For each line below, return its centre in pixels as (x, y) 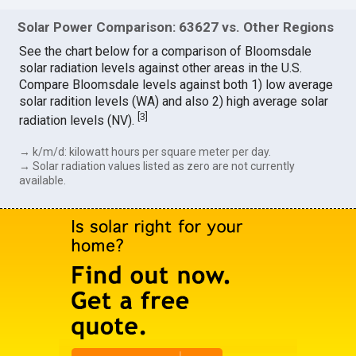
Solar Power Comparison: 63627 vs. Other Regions (176, 27)
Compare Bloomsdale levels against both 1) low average (176, 84)
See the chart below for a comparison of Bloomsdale (166, 51)
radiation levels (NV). (79, 121)
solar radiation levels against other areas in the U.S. (161, 68)
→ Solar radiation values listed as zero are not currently (157, 166)
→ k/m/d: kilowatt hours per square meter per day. (145, 152)
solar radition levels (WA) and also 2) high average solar (174, 101)
